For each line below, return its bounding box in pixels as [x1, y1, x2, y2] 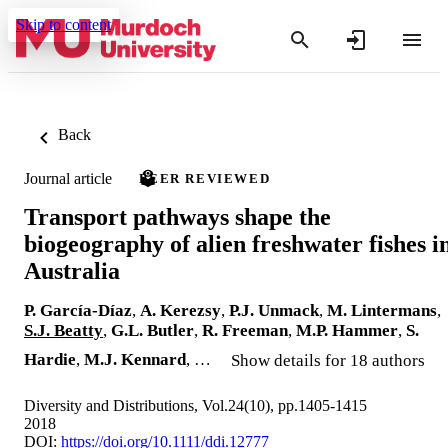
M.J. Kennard [84, 349, 186, 369]
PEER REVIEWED [139, 171, 271, 186]
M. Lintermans [327, 300, 437, 320]
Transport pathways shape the [24, 203, 331, 230]
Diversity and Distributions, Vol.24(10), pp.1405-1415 [24, 396, 367, 414]
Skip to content [16, 16, 111, 33]
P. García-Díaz [24, 300, 132, 320]
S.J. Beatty [24, 320, 103, 340]
